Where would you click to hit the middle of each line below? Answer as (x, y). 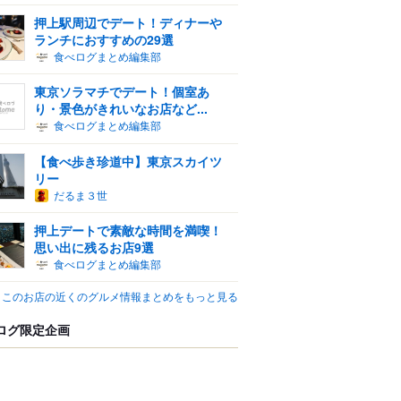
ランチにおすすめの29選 (104, 39)
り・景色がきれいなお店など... (121, 109)
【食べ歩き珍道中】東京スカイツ (128, 161)
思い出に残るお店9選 (94, 247)
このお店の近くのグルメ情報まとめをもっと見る (120, 296)
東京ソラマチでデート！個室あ (122, 92)
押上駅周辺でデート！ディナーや (128, 22)
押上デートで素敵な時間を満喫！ (128, 230)
